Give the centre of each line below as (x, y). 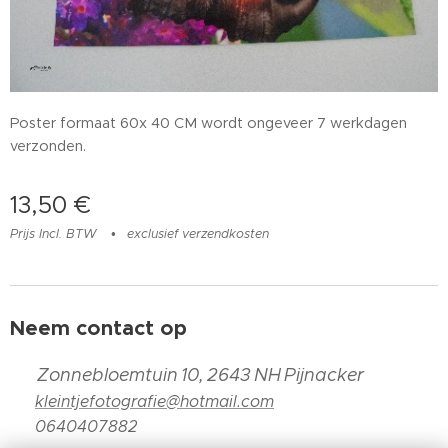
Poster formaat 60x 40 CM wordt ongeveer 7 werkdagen (208, 122)
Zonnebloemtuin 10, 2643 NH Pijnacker (203, 375)
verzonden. (54, 145)
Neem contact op (98, 328)
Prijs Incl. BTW (53, 233)
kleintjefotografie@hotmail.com (154, 401)
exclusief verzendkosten (198, 233)
